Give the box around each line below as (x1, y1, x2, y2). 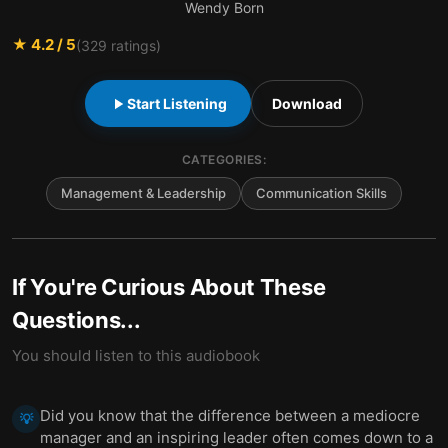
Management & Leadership (61, 185, 226, 201)
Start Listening (127, 95, 227, 112)
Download (272, 95, 342, 112)
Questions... (12, 307, 141, 333)
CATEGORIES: (181, 152, 267, 167)
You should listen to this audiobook (12, 346, 260, 365)
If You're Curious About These (12, 274, 326, 300)
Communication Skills (256, 185, 387, 201)
